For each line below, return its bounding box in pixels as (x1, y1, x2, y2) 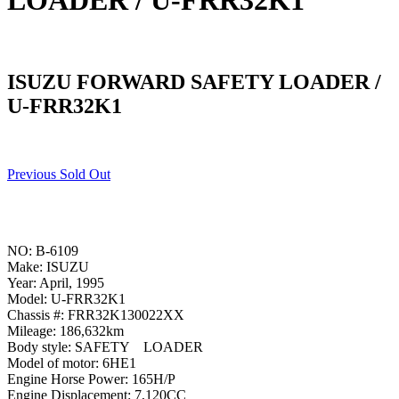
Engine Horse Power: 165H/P (7, 370, 175, 387)
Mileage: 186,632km (7, 322, 124, 338)
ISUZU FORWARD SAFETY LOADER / (7, 69, 381, 94)
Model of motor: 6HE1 (7, 354, 136, 370)
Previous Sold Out (7, 166, 110, 182)
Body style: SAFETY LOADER (7, 338, 203, 354)
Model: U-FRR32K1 (7, 290, 126, 306)
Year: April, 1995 (7, 274, 104, 290)
